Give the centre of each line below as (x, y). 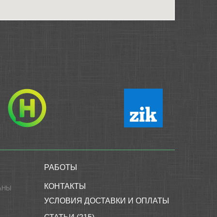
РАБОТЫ (61, 167)
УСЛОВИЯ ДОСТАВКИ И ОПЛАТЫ (107, 201)
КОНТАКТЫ (65, 186)
